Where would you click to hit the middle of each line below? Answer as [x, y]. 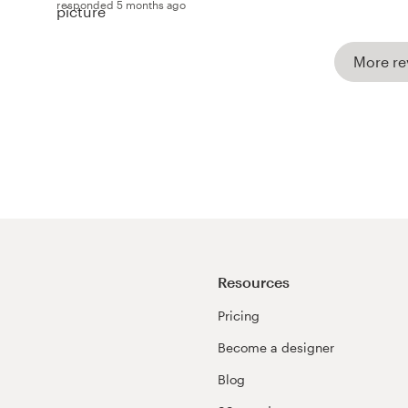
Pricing [239, 315]
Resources [254, 281]
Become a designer [276, 347]
